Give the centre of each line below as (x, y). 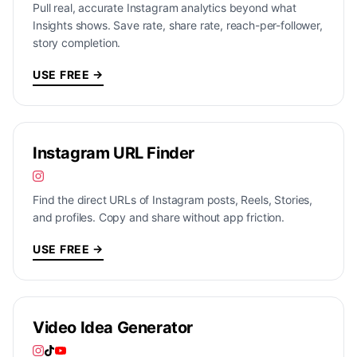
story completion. (77, 43)
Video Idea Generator (113, 328)
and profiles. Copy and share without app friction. (159, 217)
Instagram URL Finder (114, 153)
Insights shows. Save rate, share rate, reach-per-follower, (178, 25)
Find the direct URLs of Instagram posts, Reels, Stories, (173, 200)
